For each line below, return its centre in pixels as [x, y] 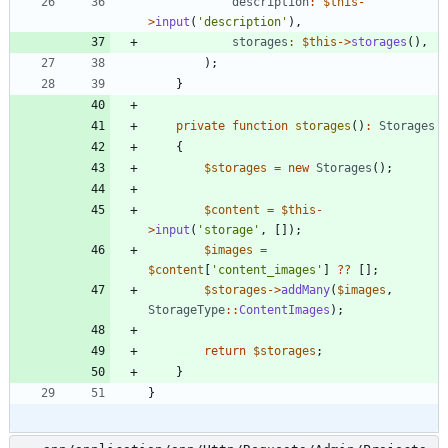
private [200, 125]
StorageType [186, 309]
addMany [305, 289]
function [260, 125]
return [225, 350]
